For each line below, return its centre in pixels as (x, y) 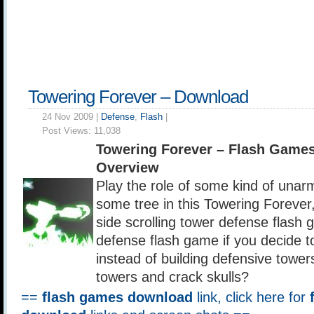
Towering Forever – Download (138, 97)
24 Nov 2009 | (71, 117)
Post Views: (68, 131)
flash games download (117, 297)
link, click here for (251, 297)
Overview (128, 168)
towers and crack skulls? (172, 277)
